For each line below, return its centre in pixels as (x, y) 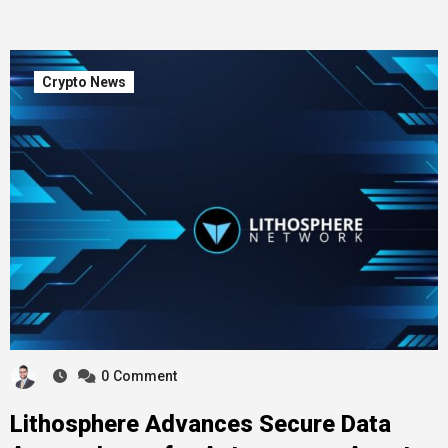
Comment (144, 376)
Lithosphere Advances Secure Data (200, 424)
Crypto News (83, 81)
